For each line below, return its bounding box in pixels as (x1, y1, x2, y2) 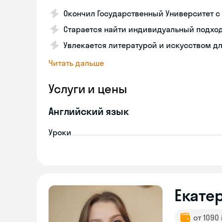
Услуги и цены (49, 81, 127, 96)
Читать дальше (49, 58, 104, 68)
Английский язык (49, 105, 129, 117)
